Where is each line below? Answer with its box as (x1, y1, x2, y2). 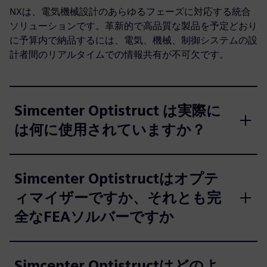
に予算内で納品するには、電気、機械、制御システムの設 (10, 35, 257, 46)
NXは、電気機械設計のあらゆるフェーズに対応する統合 (10, 6, 251, 17)
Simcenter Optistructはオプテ (14, 170, 219, 187)
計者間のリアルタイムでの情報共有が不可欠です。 (10, 49, 229, 60)
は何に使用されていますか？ (14, 121, 206, 138)
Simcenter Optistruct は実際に (14, 102, 221, 119)
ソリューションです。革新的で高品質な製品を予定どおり (10, 20, 257, 32)
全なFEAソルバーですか (14, 208, 174, 225)
